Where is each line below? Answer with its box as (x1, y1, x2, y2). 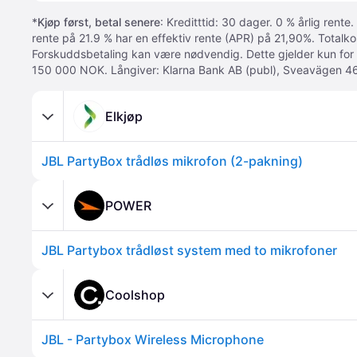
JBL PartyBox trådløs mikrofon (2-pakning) (41, 153, 303, 169)
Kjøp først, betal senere (37, 15, 160, 29)
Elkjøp (105, 108, 143, 124)
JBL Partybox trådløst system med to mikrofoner (41, 242, 337, 258)
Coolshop (105, 286, 165, 303)
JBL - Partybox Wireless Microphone (41, 331, 264, 347)
